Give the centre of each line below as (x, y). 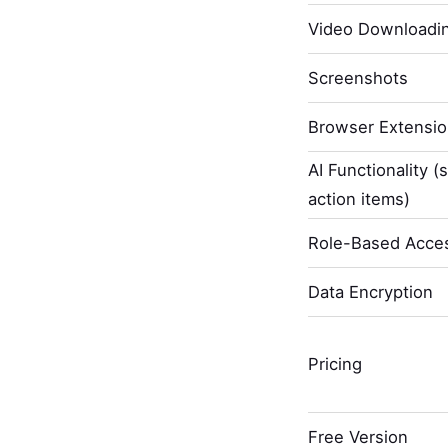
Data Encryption (370, 291)
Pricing (334, 364)
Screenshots (357, 77)
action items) (358, 199)
